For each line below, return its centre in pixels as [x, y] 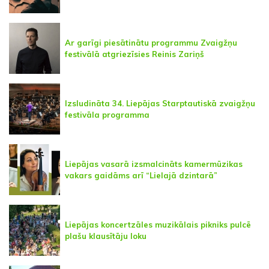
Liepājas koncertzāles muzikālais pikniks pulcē [158, 224]
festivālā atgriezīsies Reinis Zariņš [134, 54]
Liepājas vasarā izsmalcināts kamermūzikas [154, 164]
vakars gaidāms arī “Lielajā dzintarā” [141, 175]
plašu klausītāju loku [106, 236]
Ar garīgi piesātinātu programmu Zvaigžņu [151, 42]
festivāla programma [107, 114]
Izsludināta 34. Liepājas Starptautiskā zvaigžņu [160, 103]
